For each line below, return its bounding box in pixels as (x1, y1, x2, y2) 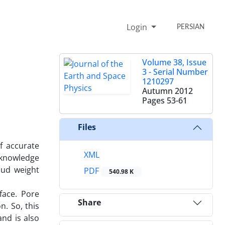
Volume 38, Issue (142, 56, 206, 68)
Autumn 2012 (142, 85, 193, 96)
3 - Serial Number (142, 66, 208, 77)
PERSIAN (177, 23, 205, 31)
